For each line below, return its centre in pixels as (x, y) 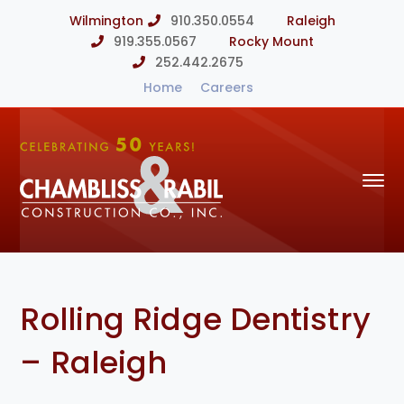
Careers (226, 87)
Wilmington (106, 21)
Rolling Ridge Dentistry (195, 320)
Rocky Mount (271, 41)
